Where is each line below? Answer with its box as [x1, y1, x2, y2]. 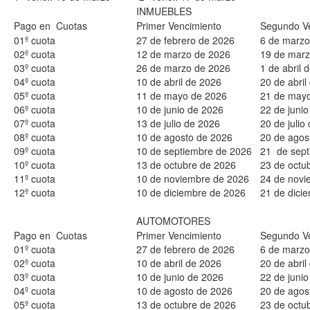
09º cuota [14, 144, 55, 158]
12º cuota [14, 185, 55, 199]
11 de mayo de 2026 [136, 89, 227, 102]
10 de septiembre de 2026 [136, 144, 252, 158]
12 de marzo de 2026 [136, 47, 230, 61]
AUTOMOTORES [136, 214, 210, 228]
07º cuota [14, 116, 55, 130]
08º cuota [14, 130, 55, 144]
